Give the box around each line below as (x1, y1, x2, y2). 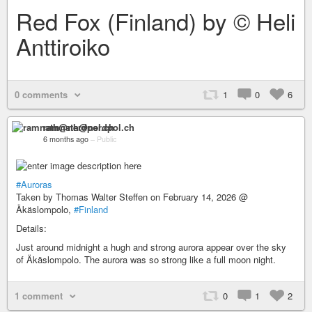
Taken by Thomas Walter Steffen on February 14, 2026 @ (16, 189, 248, 203)
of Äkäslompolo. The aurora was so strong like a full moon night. (16, 252, 276, 266)
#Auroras (16, 177, 52, 191)
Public (97, 133, 116, 144)
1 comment (15, 288, 63, 302)
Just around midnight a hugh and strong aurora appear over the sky (16, 240, 286, 253)
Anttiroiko (16, 29, 110, 62)
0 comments (15, 87, 68, 101)
